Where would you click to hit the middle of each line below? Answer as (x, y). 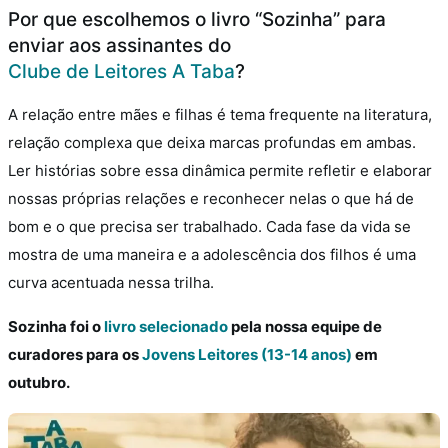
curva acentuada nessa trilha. (111, 282)
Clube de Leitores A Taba (121, 71)
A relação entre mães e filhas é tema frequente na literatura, (220, 114)
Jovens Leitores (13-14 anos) (247, 354)
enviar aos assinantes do (119, 45)
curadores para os (75, 354)
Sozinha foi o (54, 326)
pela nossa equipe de (305, 326)
